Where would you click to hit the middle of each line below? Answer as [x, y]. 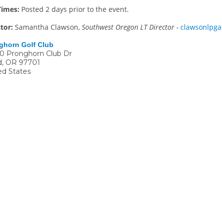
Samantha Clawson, [48, 27]
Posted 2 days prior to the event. [75, 9]
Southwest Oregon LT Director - [130, 27]
